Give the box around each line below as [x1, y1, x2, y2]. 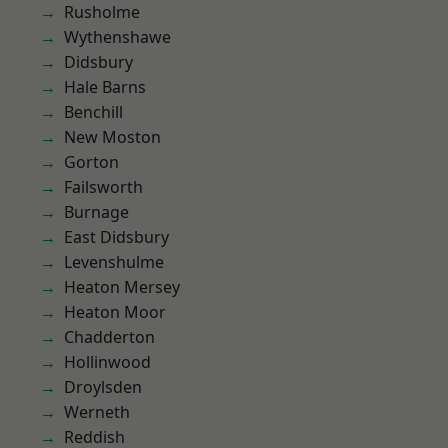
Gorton [64, 151, 119, 173]
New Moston [64, 126, 161, 148]
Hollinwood [64, 351, 151, 373]
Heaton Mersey [64, 276, 180, 298]
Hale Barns [64, 76, 146, 98]
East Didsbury [64, 226, 169, 248]
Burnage [64, 201, 129, 223]
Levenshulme [64, 251, 164, 273]
